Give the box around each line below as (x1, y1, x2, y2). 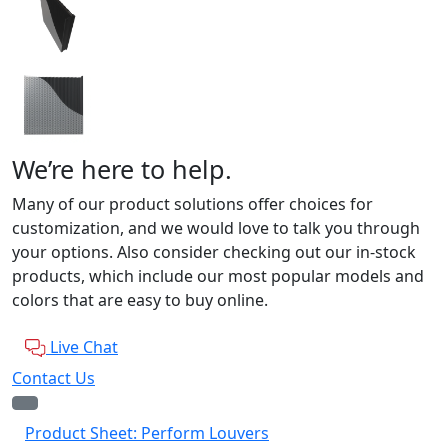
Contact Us (12, 366, 95, 389)
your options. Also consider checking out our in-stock (12, 240, 416, 263)
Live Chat (50, 335, 118, 358)
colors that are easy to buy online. (12, 288, 268, 311)
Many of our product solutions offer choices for (12, 192, 373, 215)
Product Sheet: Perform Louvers (25, 421, 269, 444)
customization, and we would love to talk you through (12, 216, 420, 239)
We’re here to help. (12, 151, 232, 186)
